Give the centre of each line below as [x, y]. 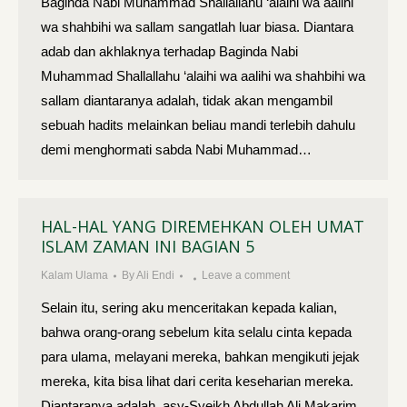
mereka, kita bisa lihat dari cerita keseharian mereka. [197, 381]
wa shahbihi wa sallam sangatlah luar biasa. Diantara [197, 27]
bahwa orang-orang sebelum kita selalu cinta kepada [196, 332]
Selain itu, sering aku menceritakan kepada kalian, [189, 308]
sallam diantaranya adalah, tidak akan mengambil [187, 100]
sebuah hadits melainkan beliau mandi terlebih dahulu [198, 125]
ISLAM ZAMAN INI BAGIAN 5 [148, 246]
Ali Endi [155, 275]
